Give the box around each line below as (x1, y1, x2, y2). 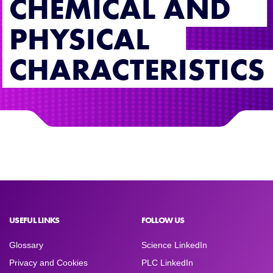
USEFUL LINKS (9, 214, 60, 225)
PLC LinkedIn (141, 258, 193, 268)
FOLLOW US (141, 214, 185, 225)
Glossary (9, 240, 43, 250)
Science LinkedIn (141, 240, 207, 250)
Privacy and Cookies (9, 258, 88, 268)
